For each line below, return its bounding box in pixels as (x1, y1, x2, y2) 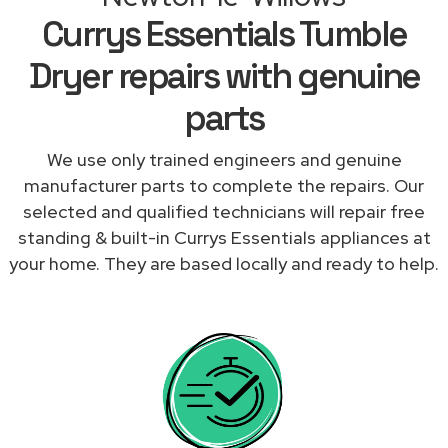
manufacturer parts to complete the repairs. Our (24, 173, 424, 197)
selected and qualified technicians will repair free (23, 199, 425, 223)
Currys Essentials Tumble (41, 11, 407, 56)
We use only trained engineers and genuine (46, 147, 402, 171)
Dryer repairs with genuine (28, 53, 420, 98)
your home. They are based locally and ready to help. (9, 251, 439, 275)
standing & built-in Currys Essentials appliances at (17, 225, 431, 249)
